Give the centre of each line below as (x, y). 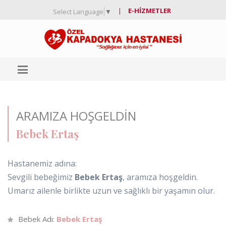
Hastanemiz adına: (42, 163)
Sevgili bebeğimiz (41, 177)
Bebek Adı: (37, 219)
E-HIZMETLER (150, 11)
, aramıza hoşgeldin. (160, 177)
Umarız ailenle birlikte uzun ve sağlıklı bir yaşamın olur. (111, 190)
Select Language (78, 11)
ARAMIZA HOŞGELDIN (76, 116)
